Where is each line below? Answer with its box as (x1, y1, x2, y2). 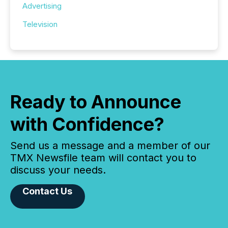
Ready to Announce (10, 90, 181, 113)
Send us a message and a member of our (10, 139, 210, 152)
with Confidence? (10, 112, 164, 135)
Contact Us (22, 185, 73, 196)
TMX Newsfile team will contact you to (10, 151, 196, 164)
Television (22, 19, 58, 29)
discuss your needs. (10, 163, 106, 176)
